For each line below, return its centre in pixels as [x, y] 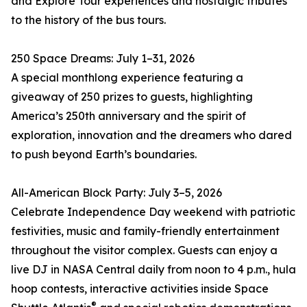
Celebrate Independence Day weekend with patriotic [153, 212]
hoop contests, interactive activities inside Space [140, 289]
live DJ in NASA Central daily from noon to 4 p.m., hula [153, 270]
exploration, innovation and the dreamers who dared [151, 135]
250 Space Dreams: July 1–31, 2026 [103, 59]
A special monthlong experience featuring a [127, 78]
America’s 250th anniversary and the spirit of [128, 116]
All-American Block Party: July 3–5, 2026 [116, 193]
